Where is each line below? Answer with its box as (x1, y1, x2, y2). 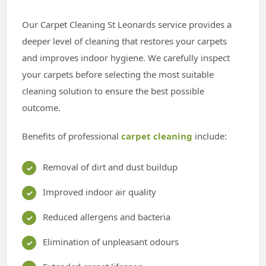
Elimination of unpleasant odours (43, 235, 179, 248)
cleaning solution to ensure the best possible (22, 84, 204, 97)
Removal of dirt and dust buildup (43, 160, 178, 173)
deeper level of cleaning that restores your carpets (22, 34, 227, 47)
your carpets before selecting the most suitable (22, 68, 214, 80)
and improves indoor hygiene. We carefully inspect (22, 51, 230, 64)
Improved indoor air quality (43, 185, 156, 198)
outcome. (22, 101, 61, 113)
